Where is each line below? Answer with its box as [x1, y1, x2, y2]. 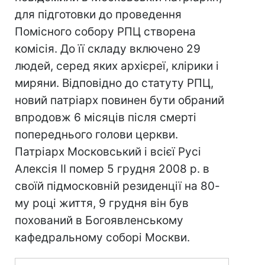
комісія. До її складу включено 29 [15, 42, 201, 56]
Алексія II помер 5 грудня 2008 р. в [15, 162, 209, 176]
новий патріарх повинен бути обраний [15, 93, 224, 107]
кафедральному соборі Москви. [15, 231, 190, 244]
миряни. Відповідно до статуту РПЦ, [15, 76, 214, 90]
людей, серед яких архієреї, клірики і [15, 59, 219, 73]
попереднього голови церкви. [15, 128, 178, 141]
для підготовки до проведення [15, 8, 182, 21]
